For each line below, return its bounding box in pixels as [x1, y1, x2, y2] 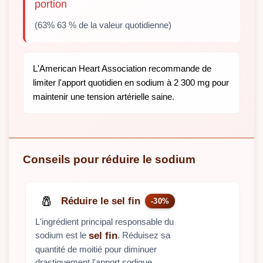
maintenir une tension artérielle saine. [33, 92, 174, 102]
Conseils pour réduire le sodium [23, 153, 195, 166]
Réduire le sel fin [61, 195, 140, 207]
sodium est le [35, 230, 89, 240]
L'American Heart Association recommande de [33, 63, 211, 74]
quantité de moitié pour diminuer [35, 244, 157, 254]
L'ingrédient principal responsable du [35, 216, 174, 227]
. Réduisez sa [117, 230, 170, 240]
